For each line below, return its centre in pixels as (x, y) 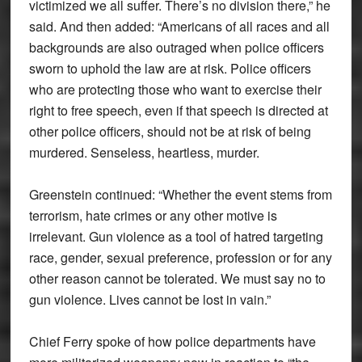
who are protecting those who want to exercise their (175, 90)
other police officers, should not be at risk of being (170, 132)
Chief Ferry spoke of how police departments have (172, 342)
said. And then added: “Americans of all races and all (179, 27)
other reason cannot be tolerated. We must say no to (177, 279)
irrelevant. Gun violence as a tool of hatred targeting (176, 237)
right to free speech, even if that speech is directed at (178, 111)
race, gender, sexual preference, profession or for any (180, 258)
